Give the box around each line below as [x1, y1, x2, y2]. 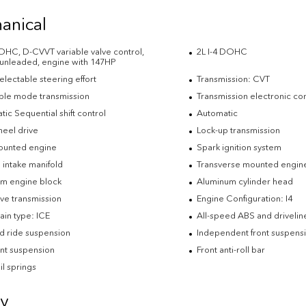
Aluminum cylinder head [196, 176, 293, 186]
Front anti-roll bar [196, 244, 265, 255]
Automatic [196, 107, 238, 118]
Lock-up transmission [196, 124, 280, 135]
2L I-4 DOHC [196, 46, 247, 57]
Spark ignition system [196, 141, 281, 152]
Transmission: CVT [196, 73, 270, 84]
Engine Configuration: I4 [196, 193, 292, 204]
